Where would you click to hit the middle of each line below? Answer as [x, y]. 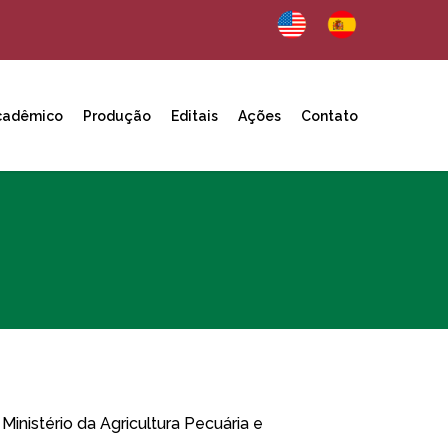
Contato [329, 115]
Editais [194, 115]
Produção [117, 115]
